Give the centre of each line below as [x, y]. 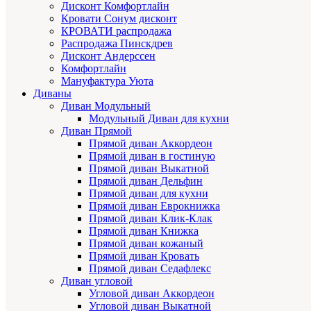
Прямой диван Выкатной [149, 168]
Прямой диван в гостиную [152, 155]
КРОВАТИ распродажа [116, 31]
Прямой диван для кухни [149, 193]
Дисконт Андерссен [108, 56]
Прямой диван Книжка [144, 230]
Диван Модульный [106, 106]
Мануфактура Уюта [107, 81]
